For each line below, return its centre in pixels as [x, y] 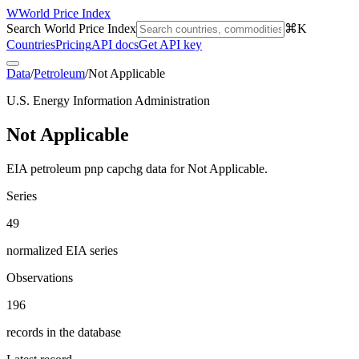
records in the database [64, 332]
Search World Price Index [71, 28]
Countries [31, 44]
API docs [115, 44]
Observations [40, 277]
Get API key [170, 44]
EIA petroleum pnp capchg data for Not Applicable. [137, 168]
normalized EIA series [62, 250]
